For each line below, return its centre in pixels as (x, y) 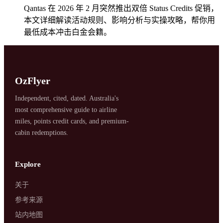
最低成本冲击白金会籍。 (68, 32)
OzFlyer (33, 80)
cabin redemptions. (42, 132)
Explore (28, 164)
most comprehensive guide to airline (66, 110)
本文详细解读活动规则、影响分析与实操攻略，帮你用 (119, 20)
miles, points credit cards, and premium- (72, 121)
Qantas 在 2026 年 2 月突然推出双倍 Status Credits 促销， (121, 8)
